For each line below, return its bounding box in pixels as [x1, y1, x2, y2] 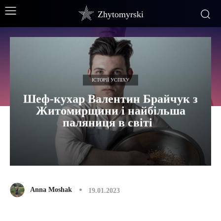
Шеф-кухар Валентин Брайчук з [23, 92, 198, 106]
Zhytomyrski [98, 9, 144, 19]
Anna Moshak [30, 186, 72, 193]
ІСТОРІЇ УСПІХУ [92, 77, 129, 83]
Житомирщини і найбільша [36, 104, 185, 117]
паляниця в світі [63, 116, 158, 129]
